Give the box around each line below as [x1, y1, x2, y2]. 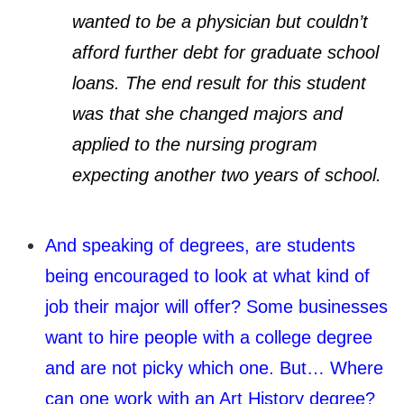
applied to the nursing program [72, 133, 317, 154]
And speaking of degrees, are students [45, 234, 355, 255]
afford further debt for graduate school [72, 41, 379, 62]
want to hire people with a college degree [45, 326, 372, 347]
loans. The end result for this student [72, 72, 366, 93]
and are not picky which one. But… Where [45, 357, 383, 378]
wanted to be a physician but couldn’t [72, 11, 368, 32]
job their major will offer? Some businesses [45, 296, 388, 317]
